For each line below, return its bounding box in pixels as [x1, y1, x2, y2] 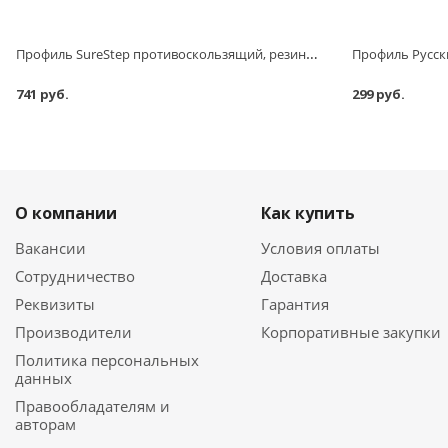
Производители [15, 321, 132, 342]
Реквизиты [15, 293, 95, 314]
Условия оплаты [261, 237, 381, 258]
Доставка [261, 265, 328, 286]
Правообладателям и [15, 395, 170, 416]
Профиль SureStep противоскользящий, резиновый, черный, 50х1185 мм [306, 42, 318, 63]
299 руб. [352, 84, 405, 103]
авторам [15, 413, 76, 434]
